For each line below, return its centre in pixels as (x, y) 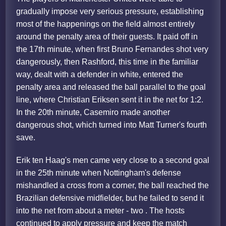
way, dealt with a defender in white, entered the (100, 75)
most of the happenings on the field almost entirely (106, 24)
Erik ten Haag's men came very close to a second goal (113, 160)
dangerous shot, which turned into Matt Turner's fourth (112, 125)
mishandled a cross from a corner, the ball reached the (113, 186)
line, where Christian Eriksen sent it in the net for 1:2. (110, 100)
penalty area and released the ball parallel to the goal (111, 87)
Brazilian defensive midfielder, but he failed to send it (110, 198)
